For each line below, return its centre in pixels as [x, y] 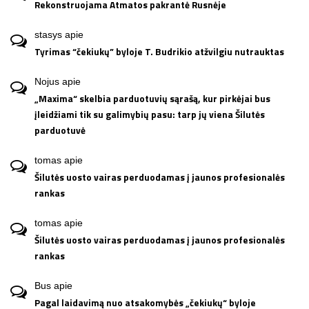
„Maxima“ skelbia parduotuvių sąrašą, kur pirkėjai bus [152, 98]
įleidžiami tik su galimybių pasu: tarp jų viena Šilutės [150, 114]
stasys [48, 34]
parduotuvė [60, 130]
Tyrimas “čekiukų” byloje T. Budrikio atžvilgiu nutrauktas [159, 51]
